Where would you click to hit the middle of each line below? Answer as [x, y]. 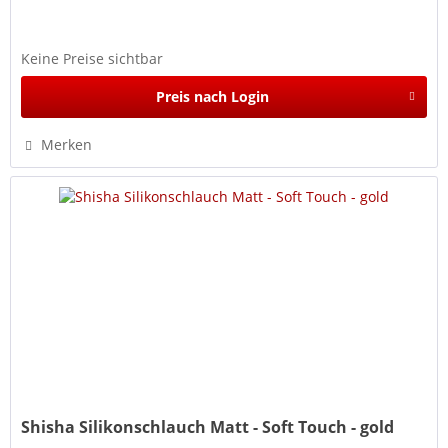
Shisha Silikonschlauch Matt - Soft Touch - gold [208, 427]
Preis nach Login [212, 96]
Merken [67, 144]
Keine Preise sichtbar [92, 58]
